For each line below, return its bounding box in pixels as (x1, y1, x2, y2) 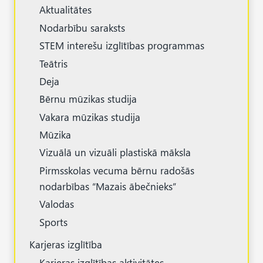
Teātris (39, 56, 68, 70)
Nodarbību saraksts (39, 21, 125, 34)
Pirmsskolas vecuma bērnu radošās (39, 163, 194, 177)
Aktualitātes (39, 3, 92, 16)
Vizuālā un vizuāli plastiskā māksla (39, 146, 191, 159)
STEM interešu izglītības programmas (39, 39, 204, 52)
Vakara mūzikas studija (39, 110, 140, 123)
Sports (39, 215, 68, 228)
